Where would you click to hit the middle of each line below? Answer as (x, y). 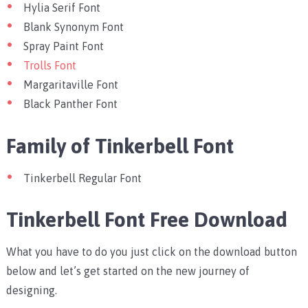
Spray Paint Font (63, 46)
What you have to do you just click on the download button (151, 251)
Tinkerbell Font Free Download (146, 219)
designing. (31, 290)
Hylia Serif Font (62, 8)
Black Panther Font (70, 104)
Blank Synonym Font (73, 27)
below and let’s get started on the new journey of (128, 271)
